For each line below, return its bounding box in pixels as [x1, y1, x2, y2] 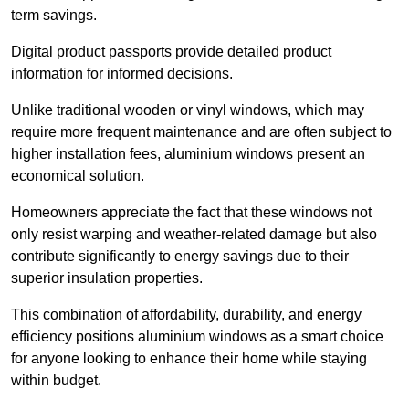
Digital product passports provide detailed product [11, 44, 331, 60]
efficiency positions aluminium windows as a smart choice [11, 329, 383, 345]
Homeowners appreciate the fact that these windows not [11, 204, 372, 221]
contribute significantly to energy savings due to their [11, 248, 349, 265]
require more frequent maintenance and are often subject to [11, 124, 392, 141]
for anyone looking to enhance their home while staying [11, 351, 367, 367]
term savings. [11, 7, 100, 24]
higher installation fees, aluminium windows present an [11, 146, 365, 163]
